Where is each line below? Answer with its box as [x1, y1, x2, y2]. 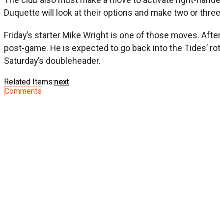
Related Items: [4, 77, 54, 86]
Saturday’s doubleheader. [4, 55, 101, 66]
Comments [4, 86, 42, 96]
